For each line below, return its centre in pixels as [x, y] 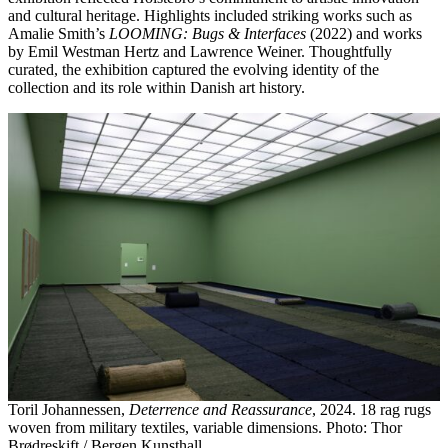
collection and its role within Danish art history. [156, 87]
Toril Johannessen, [68, 409]
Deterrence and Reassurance [220, 409]
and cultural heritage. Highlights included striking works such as [210, 15]
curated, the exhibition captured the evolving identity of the [193, 69]
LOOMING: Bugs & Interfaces [205, 33]
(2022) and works [364, 33]
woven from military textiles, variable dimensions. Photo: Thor [205, 427]
